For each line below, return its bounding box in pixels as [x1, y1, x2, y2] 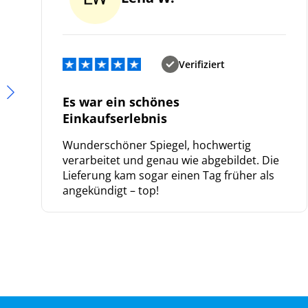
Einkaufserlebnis [63, 109, 167, 126]
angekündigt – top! [63, 182, 159, 198]
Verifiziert [178, 57, 225, 71]
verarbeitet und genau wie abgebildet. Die [63, 152, 279, 168]
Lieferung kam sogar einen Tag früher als [63, 167, 274, 183]
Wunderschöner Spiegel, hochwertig [63, 137, 251, 153]
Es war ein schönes [63, 93, 179, 110]
